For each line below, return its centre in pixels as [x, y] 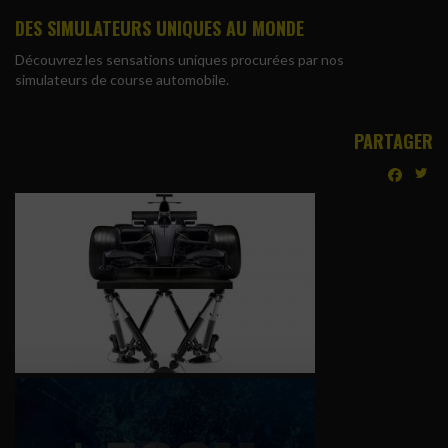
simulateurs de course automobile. [122, 80]
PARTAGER [393, 141]
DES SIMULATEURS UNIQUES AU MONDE [159, 28]
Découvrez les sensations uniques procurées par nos [179, 60]
